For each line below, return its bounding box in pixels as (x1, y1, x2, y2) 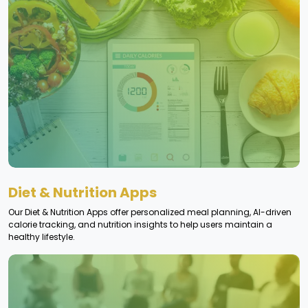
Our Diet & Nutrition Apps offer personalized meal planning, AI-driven (8, 206, 291, 219)
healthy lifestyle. (8, 231, 75, 243)
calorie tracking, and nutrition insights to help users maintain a (8, 219, 272, 231)
